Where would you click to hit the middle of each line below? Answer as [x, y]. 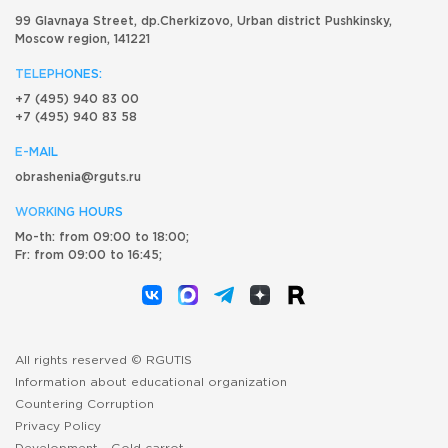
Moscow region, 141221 [82, 39]
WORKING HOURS [69, 212]
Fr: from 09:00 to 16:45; [88, 255]
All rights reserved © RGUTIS [103, 360]
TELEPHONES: [58, 74]
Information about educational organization [151, 382]
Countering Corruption [84, 404]
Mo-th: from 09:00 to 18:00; [102, 237]
